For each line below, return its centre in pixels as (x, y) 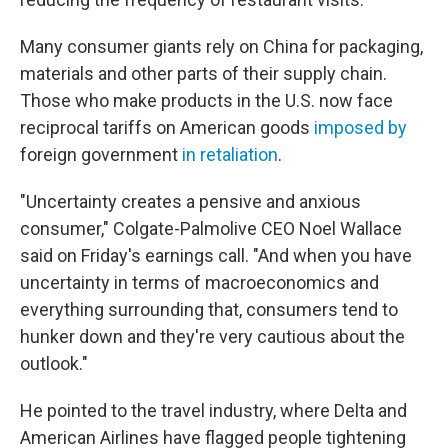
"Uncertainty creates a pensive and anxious (190, 201)
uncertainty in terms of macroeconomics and (199, 282)
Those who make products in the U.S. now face (206, 100)
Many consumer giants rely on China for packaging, (221, 46)
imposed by (360, 127)
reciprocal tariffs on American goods (167, 127)
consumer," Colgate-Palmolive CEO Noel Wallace (211, 228)
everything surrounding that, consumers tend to (209, 309)
